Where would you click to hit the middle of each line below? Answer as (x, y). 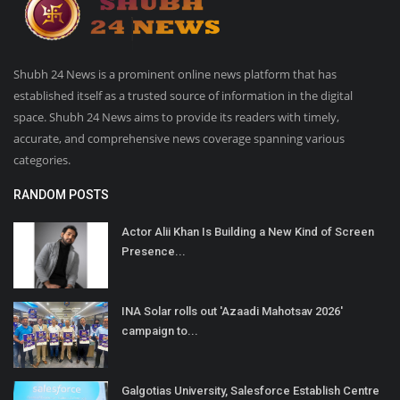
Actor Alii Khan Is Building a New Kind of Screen (248, 231)
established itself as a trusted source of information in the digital (183, 95)
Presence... (154, 251)
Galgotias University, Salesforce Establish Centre (250, 390)
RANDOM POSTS (61, 194)
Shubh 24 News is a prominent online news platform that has (175, 74)
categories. (42, 159)
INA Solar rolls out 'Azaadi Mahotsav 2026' (232, 311)
